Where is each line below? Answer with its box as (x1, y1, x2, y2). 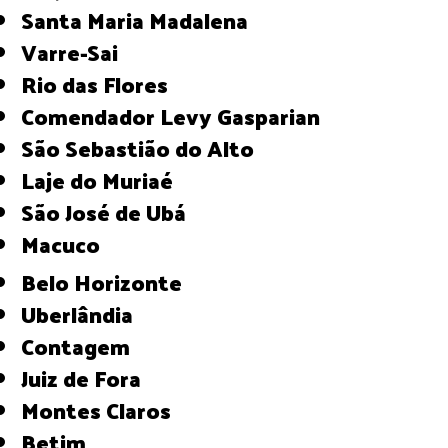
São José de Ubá (34, 191, 187, 232)
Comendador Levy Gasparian (34, 95, 321, 136)
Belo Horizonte (36, 261, 183, 302)
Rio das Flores (37, 63, 169, 104)
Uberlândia (36, 293, 134, 334)
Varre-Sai (37, 31, 119, 72)
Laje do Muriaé (34, 159, 174, 200)
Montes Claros (39, 389, 172, 430)
